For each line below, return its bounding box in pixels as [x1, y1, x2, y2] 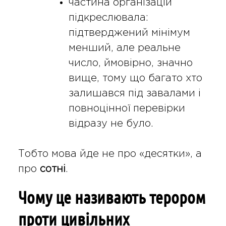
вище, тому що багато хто [68, 73, 202, 83]
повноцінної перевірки [68, 103, 185, 113]
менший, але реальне [68, 43, 181, 52]
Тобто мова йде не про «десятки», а [18, 149, 202, 158]
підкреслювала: [68, 13, 148, 22]
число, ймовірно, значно [68, 58, 193, 68]
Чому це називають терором [18, 187, 206, 207]
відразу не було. [68, 119, 153, 128]
